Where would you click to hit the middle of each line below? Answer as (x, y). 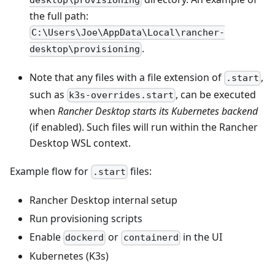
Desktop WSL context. (80, 143)
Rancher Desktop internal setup (103, 200)
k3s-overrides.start (122, 95)
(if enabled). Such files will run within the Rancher (144, 127)
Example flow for (50, 171)
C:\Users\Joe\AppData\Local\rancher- (128, 33)
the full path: (59, 16)
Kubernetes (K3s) (69, 256)
